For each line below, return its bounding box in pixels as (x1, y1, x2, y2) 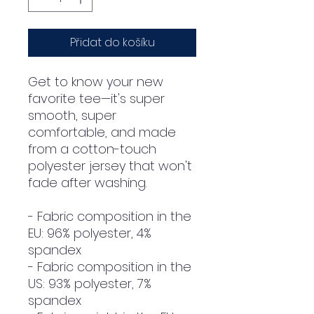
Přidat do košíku (69, 34, 155, 51)
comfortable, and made (28, 123, 176, 142)
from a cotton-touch (28, 140, 156, 158)
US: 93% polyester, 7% (28, 275, 151, 293)
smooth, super (28, 107, 116, 125)
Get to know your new (28, 73, 163, 91)
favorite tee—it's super (28, 90, 165, 108)
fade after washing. (28, 174, 150, 192)
